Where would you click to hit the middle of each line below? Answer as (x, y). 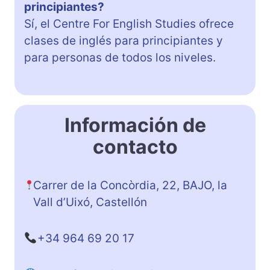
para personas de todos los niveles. (120, 57)
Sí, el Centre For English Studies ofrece (129, 24)
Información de (135, 125)
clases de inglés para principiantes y (124, 40)
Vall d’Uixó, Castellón (90, 202)
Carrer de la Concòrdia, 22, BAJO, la (130, 185)
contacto (135, 146)
